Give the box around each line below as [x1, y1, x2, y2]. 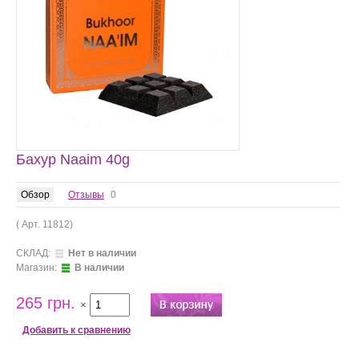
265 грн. [16, 294, 75, 312]
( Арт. [16, 219, 42, 230]
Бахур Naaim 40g [16, 151, 130, 167]
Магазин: [16, 262, 59, 273]
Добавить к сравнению [22, 325, 131, 336]
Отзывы [68, 189, 104, 200]
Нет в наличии [68, 248, 136, 259]
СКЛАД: [16, 248, 53, 259]
